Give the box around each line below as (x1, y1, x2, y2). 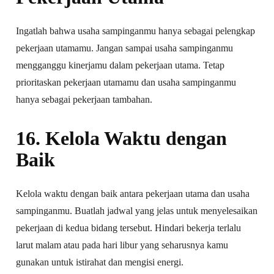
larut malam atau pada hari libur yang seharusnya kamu (16, 239, 229, 250)
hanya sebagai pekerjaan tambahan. (16, 94, 153, 105)
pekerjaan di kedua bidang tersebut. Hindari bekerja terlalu (16, 222, 242, 233)
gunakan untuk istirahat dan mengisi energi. (16, 256, 184, 267)
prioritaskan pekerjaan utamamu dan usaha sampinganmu (16, 76, 237, 87)
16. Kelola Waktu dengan (16, 127, 228, 149)
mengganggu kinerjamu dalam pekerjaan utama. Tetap (16, 59, 225, 70)
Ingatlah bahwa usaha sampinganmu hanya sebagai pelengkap (16, 25, 256, 36)
